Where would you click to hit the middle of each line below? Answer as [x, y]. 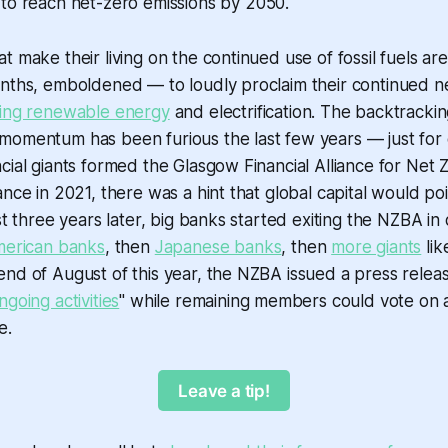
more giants [376, 247]
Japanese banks [218, 247]
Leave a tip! [224, 390]
